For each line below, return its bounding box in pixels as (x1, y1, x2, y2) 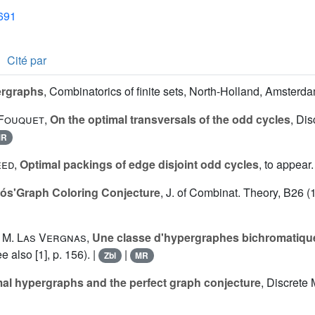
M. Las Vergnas (2, 229, 86, 246)
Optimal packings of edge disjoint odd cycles (20, 156, 259, 173)
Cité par (7, 52, 46, 69)
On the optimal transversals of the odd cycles (50, 111, 290, 128)
